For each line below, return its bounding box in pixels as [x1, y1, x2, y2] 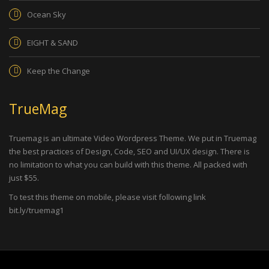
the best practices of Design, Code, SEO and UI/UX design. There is [9, 146, 250, 157]
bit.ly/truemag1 [9, 205, 64, 216]
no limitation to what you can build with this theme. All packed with [9, 159, 247, 170]
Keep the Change [27, 65, 90, 76]
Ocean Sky [27, 9, 66, 20]
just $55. [9, 172, 39, 183]
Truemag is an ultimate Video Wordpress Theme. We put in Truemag [9, 133, 256, 144]
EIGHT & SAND [27, 37, 78, 48]
